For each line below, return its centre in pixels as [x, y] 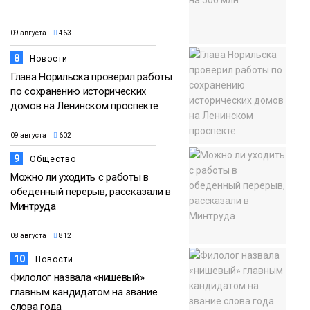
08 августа [28, 235]
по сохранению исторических [79, 92]
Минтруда [33, 207]
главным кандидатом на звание [84, 292]
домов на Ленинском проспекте [84, 106]
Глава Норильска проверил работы [91, 77]
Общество [53, 159]
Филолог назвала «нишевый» [77, 278]
